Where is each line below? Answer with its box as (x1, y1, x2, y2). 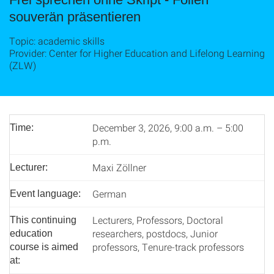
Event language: (10, 188, 81, 199)
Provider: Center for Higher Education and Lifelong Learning (9, 46, 265, 59)
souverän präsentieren (9, 9, 141, 24)
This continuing (10, 215, 76, 225)
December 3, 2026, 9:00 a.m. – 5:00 (92, 121, 243, 134)
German (92, 187, 127, 200)
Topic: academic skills (9, 34, 105, 47)
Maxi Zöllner (92, 161, 146, 174)
